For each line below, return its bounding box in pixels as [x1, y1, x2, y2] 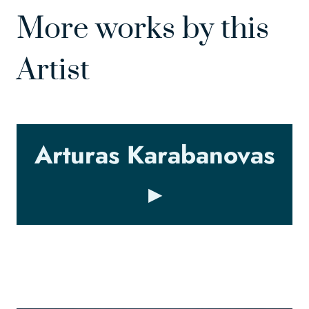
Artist [17, 52, 90, 90]
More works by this [17, 10, 269, 48]
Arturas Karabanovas [34, 137, 275, 174]
